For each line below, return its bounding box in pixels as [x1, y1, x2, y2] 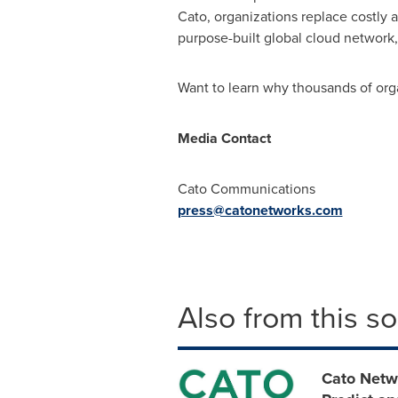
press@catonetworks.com [177, 200, 343, 220]
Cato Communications [177, 179, 315, 198]
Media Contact [177, 128, 271, 148]
